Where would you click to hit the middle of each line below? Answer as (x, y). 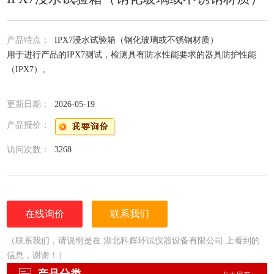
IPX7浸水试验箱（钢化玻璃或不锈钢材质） (137, 40)
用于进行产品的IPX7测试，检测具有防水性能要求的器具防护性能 (132, 55)
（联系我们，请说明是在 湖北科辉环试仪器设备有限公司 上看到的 (134, 241)
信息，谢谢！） (37, 256)
